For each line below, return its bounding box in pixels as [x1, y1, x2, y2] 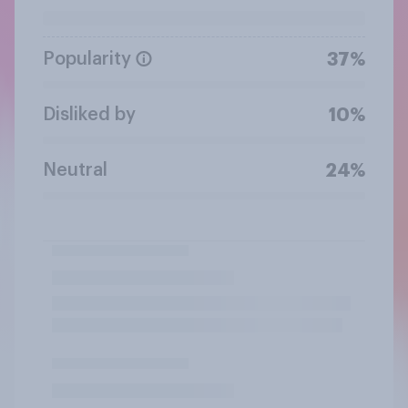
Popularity [43, 49, 131, 68]
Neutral [43, 160, 107, 179]
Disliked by [43, 105, 136, 124]
